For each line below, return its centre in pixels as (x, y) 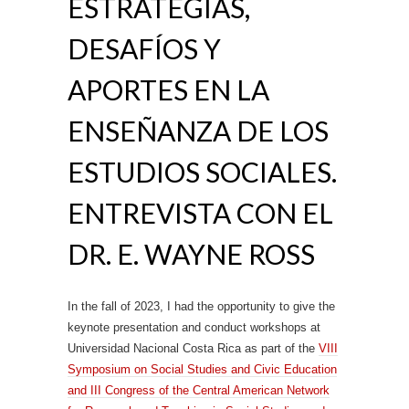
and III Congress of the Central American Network (199, 390)
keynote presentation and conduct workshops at (194, 327)
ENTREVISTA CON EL (200, 213)
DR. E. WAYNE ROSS (191, 254)
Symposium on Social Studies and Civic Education (202, 369)
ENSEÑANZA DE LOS (198, 131)
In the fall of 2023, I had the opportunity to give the (201, 306)
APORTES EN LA (168, 89)
